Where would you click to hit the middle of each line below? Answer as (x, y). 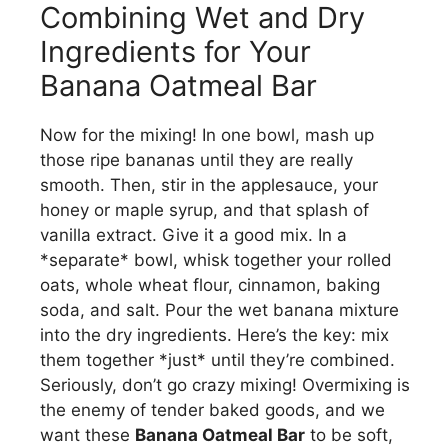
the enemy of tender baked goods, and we (212, 409)
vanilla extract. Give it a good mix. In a (193, 234)
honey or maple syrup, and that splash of (204, 209)
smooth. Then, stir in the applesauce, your (209, 184)
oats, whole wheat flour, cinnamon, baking (210, 284)
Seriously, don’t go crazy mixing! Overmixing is (225, 384)
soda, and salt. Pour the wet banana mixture (219, 309)
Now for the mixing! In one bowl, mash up (207, 134)
